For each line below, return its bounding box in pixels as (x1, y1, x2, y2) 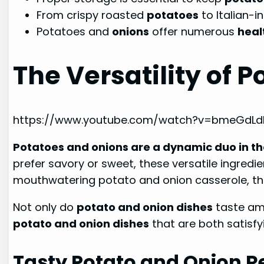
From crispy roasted (37, 8, 147, 23)
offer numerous (149, 24, 238, 39)
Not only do (13, 199, 77, 214)
